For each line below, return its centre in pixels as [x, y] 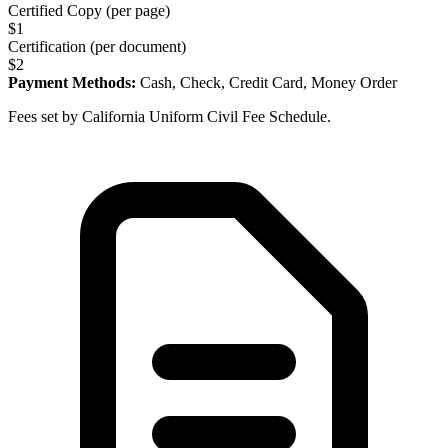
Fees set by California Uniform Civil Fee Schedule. [169, 116]
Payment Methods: [72, 82]
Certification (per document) [97, 46]
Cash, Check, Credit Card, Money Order [268, 82]
